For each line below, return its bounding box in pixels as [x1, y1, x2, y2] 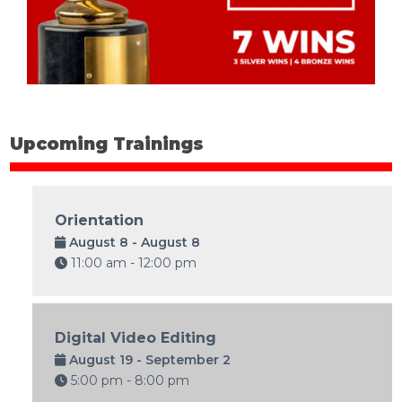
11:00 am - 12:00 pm [67, 255, 197, 271]
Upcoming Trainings [10, 133, 205, 154]
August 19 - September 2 [66, 352, 232, 368]
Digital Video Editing [55, 329, 217, 346]
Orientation [55, 212, 144, 229]
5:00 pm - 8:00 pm [67, 372, 190, 389]
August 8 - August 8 [66, 234, 201, 250]
